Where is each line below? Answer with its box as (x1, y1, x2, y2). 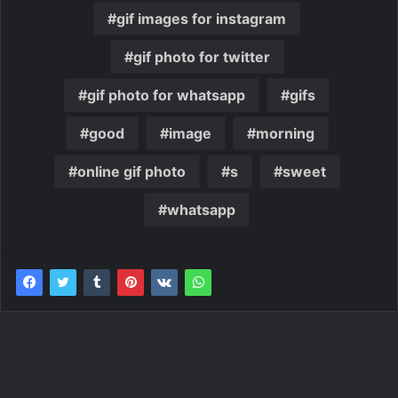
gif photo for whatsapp (87, 85, 245, 104)
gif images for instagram (116, 9, 286, 28)
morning (255, 123, 314, 142)
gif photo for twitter (132, 47, 270, 66)
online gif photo (76, 162, 186, 180)
